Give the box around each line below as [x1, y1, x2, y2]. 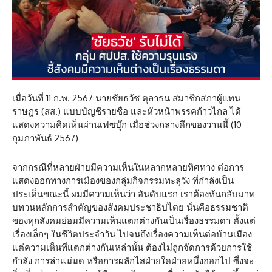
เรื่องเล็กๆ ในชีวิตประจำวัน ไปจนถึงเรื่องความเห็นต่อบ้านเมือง [12, 228, 252, 240]
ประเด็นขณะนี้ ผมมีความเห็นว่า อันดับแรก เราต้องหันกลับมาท [12, 188, 255, 200]
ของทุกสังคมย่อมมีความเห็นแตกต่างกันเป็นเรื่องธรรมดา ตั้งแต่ [12, 215, 256, 227]
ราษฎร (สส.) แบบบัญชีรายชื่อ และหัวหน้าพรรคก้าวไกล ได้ [12, 106, 241, 118]
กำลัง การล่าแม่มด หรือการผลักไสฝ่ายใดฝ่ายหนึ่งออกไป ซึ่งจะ [12, 255, 254, 267]
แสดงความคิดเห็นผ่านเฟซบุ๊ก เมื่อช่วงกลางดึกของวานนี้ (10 [12, 119, 242, 131]
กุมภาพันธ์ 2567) [12, 132, 78, 144]
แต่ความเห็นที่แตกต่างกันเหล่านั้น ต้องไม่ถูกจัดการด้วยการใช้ [12, 242, 252, 254]
